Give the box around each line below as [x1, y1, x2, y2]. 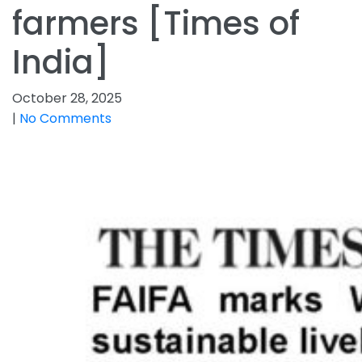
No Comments [19, 109, 112, 128]
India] [12, 40, 110, 85]
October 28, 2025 [12, 89, 122, 107]
